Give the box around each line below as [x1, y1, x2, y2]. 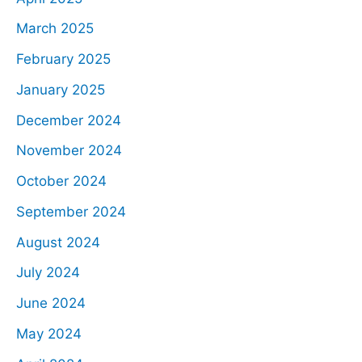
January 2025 [16, 81, 105, 98]
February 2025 [16, 51, 111, 68]
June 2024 [16, 295, 86, 312]
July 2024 [16, 264, 80, 281]
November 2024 [16, 142, 122, 159]
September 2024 [16, 203, 126, 220]
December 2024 [16, 112, 121, 128]
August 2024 [16, 234, 100, 250]
